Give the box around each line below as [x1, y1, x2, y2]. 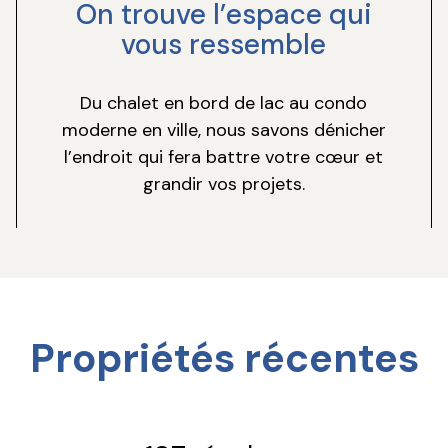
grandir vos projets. [142, 172, 305, 197]
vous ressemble [121, 26, 327, 64]
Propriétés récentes [29, 332, 419, 385]
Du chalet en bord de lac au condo [80, 91, 368, 116]
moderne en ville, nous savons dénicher [61, 118, 386, 143]
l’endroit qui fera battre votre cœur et [64, 145, 384, 170]
